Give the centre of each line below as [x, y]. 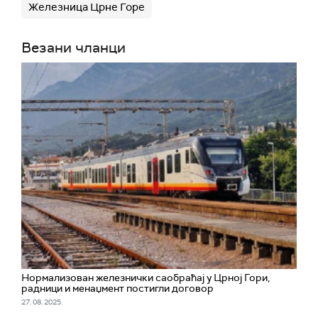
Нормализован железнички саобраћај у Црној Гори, [146, 278]
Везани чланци [73, 48]
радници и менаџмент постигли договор [117, 289]
